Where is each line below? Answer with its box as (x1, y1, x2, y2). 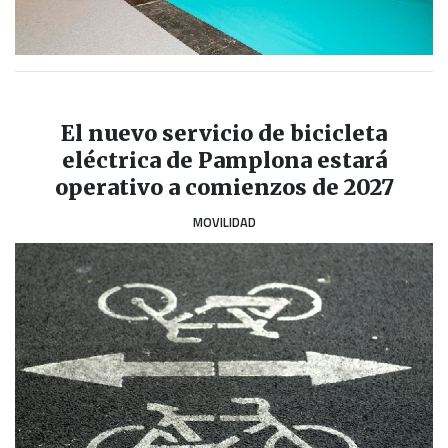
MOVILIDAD (192, 211, 256, 232)
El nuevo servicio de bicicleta (61, 119, 387, 147)
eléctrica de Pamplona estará (61, 146, 387, 174)
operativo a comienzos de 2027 (54, 173, 394, 201)
